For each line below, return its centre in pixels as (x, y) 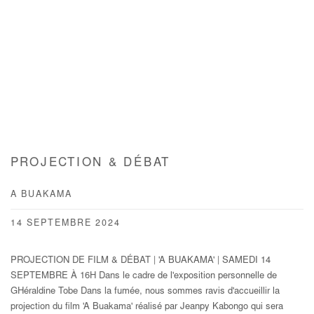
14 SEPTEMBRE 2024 (66, 224)
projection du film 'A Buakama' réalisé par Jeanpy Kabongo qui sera (147, 307)
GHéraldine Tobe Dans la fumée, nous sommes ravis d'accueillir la (145, 292)
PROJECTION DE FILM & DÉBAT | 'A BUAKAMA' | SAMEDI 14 (141, 261)
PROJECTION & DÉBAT (90, 164)
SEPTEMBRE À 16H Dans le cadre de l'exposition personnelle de (144, 277)
